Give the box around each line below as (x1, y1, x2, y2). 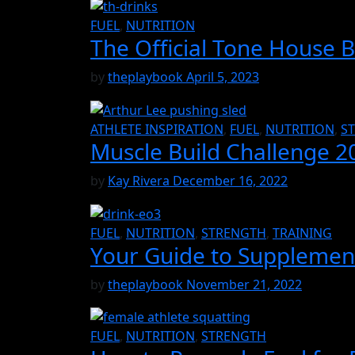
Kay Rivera (108, 171, 173, 189)
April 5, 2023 (186, 68, 259, 86)
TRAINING (273, 223, 332, 242)
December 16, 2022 (173, 171, 288, 189)
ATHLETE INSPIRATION (90, 120, 223, 138)
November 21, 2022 (186, 275, 302, 293)
